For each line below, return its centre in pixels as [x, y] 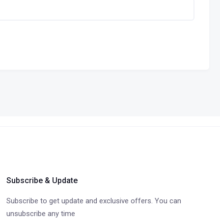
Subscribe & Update [42, 180]
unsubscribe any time [41, 214]
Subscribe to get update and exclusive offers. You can [94, 201]
